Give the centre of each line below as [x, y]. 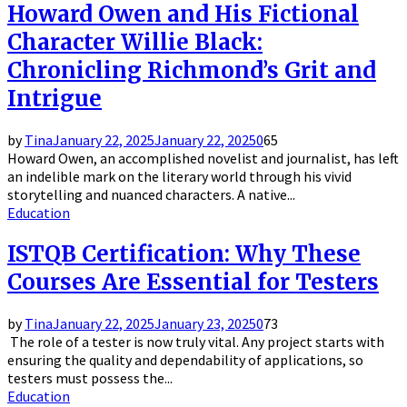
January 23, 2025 [205, 323]
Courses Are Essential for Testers [193, 282]
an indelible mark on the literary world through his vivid [179, 176]
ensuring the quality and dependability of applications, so [185, 359]
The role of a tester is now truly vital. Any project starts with [196, 341]
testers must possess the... [90, 377]
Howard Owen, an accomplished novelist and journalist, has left [203, 158]
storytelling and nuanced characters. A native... [151, 194]
